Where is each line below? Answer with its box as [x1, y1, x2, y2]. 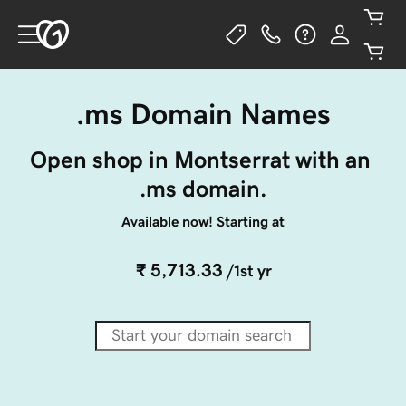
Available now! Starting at [121, 214, 285, 228]
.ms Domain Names [75, 100, 331, 129]
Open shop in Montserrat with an [30, 148, 376, 171]
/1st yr [226, 263, 272, 279]
